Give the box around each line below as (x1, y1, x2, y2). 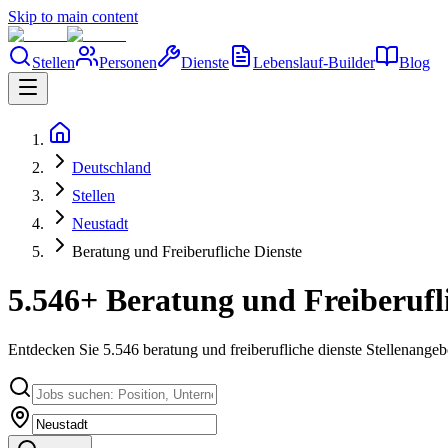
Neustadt (72, 215, 128, 232)
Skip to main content (8, 8, 138, 25)
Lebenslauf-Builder (253, 54, 375, 71)
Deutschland (72, 159, 151, 176)
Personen (99, 54, 157, 71)
